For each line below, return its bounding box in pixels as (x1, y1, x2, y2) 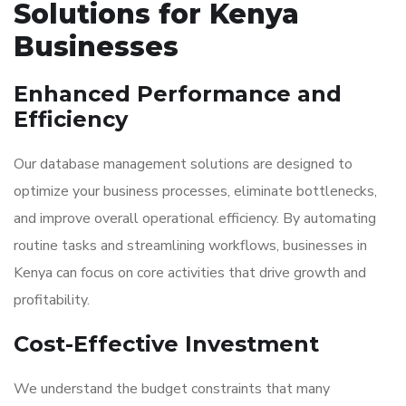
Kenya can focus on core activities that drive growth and (14, 263, 366, 283)
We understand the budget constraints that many (14, 379, 330, 399)
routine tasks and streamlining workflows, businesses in (14, 236, 367, 256)
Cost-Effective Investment (14, 331, 319, 357)
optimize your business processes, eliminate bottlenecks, (14, 181, 377, 201)
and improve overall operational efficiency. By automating (14, 208, 376, 228)
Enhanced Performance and (14, 81, 342, 107)
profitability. (14, 290, 90, 310)
